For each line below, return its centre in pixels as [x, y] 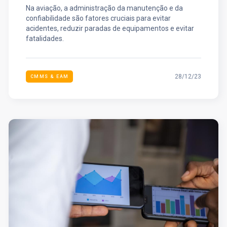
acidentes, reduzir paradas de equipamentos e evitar [110, 29]
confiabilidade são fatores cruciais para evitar [98, 18]
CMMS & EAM [49, 77]
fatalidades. [45, 39]
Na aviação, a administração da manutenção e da [104, 8]
